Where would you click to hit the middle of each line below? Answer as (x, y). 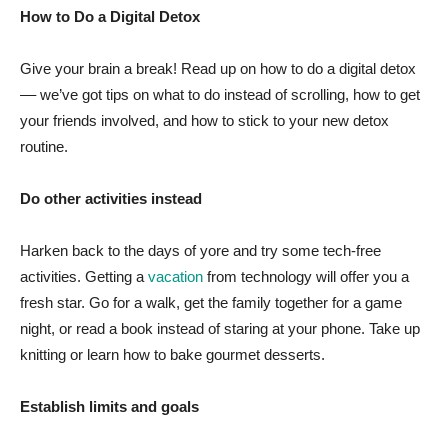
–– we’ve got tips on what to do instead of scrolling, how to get (220, 94)
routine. (44, 146)
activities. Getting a (84, 276)
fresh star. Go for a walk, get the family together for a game (211, 302)
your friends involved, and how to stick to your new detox (204, 120)
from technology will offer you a (306, 276)
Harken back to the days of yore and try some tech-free (200, 250)
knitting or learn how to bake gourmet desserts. (172, 354)
